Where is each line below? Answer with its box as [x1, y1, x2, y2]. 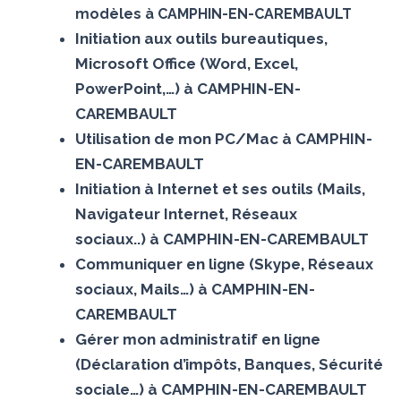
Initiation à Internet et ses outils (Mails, [74, 179, 365, 198]
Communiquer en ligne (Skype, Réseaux [74, 254, 373, 273]
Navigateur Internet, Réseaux [74, 204, 297, 223]
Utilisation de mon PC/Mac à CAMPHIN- [74, 129, 372, 148]
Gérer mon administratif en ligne [74, 329, 320, 348]
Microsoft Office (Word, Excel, [74, 54, 298, 73]
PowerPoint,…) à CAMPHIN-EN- [74, 79, 301, 98]
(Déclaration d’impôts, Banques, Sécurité [74, 354, 383, 373]
